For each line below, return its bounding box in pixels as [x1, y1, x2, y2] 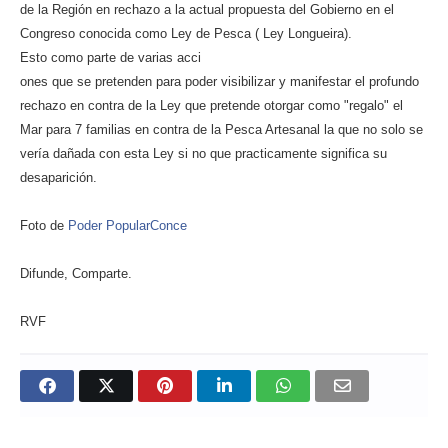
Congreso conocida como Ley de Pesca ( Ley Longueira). [20, 25, 352, 41]
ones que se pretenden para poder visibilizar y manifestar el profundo [20, 73, 419, 89]
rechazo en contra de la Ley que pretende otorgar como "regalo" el [20, 97, 403, 113]
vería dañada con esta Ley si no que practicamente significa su [20, 145, 387, 161]
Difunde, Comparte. [20, 265, 132, 281]
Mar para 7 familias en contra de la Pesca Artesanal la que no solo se [20, 121, 423, 137]
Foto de [20, 217, 68, 233]
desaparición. [20, 169, 97, 185]
